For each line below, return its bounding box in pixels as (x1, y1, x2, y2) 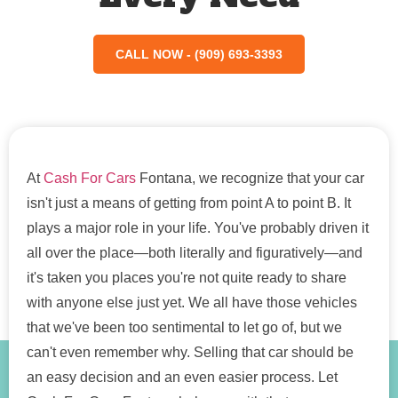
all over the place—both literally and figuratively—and (27, 245, 362, 261)
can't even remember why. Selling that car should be (27, 345, 354, 361)
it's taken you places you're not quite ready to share (27, 270, 346, 286)
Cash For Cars (44, 171, 136, 187)
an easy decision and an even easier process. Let (27, 370, 338, 386)
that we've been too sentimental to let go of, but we (27, 320, 342, 336)
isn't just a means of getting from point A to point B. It (27, 195, 351, 211)
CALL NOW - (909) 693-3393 (115, 46, 283, 61)
